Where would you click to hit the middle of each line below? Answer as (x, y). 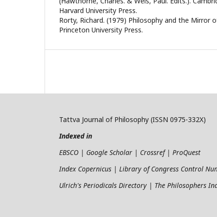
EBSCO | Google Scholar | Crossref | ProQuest (130, 152)
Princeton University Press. (101, 30)
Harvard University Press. (98, 10)
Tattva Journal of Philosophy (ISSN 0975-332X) (132, 119)
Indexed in (76, 136)
